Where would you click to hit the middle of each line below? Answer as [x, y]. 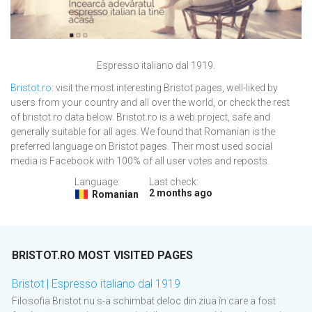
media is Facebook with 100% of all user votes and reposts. [140, 161]
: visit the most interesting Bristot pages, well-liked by [165, 88]
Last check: [173, 182]
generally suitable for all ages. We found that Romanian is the [143, 132]
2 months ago [180, 193]
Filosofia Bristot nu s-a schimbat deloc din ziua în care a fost [144, 301]
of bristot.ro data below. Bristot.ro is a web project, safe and [140, 117]
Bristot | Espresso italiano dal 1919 [96, 284]
